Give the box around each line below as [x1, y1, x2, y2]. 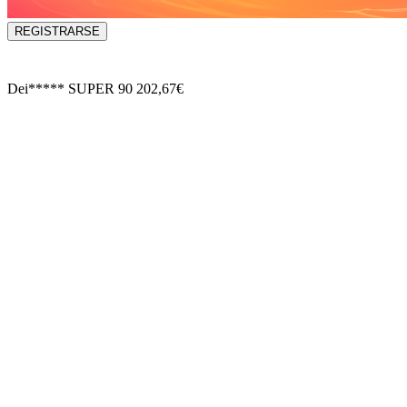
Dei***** [7, 81, 65, 97]
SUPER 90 [68, 81, 133, 97]
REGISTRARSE [15, 25, 100, 39]
